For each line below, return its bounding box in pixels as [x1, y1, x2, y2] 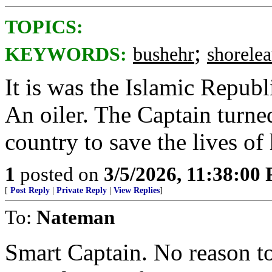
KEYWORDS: [5, 44, 127, 65]
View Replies [114, 186, 160, 195]
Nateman [36, 206, 115, 228]
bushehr [133, 44, 194, 65]
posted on [15, 163, 104, 185]
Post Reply [10, 186, 50, 195]
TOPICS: [5, 16, 83, 38]
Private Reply [56, 186, 107, 195]
